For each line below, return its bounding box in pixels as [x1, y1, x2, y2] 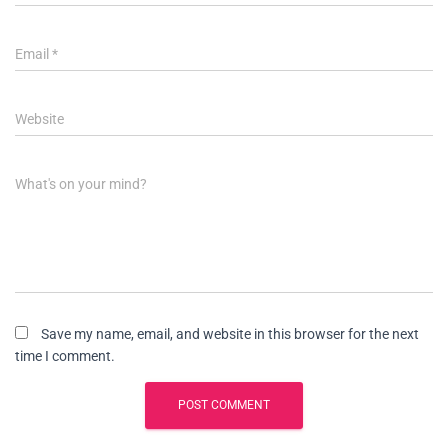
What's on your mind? [15, 176, 147, 192]
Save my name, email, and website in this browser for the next [41, 326, 419, 342]
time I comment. [15, 348, 115, 364]
